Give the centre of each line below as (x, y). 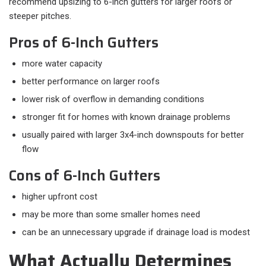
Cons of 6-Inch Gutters (85, 176)
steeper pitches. (40, 16)
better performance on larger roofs (91, 82)
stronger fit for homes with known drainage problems (126, 117)
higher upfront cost (60, 197)
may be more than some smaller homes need (111, 215)
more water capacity (62, 64)
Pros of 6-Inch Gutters (84, 43)
